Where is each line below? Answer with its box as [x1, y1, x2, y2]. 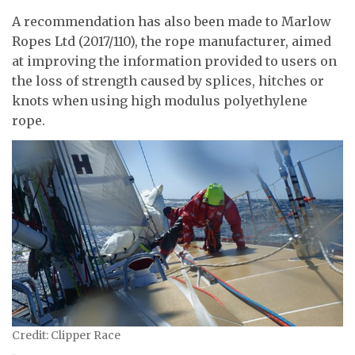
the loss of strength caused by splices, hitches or [12, 72, 324, 89]
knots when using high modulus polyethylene [12, 92, 307, 109]
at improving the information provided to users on [12, 52, 337, 69]
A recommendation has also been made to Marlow [12, 13, 331, 29]
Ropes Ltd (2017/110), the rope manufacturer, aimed [12, 32, 331, 49]
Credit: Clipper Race [12, 328, 120, 342]
